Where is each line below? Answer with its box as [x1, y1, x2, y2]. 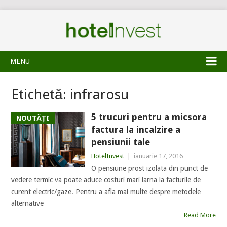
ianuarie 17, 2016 [133, 152, 183, 160]
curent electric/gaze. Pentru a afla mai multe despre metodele [11, 187, 201, 196]
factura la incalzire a [91, 124, 180, 135]
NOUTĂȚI [16, 114, 50, 122]
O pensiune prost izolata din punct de [91, 164, 208, 172]
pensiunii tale [91, 137, 150, 147]
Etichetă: [11, 86, 70, 103]
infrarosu [70, 86, 129, 103]
